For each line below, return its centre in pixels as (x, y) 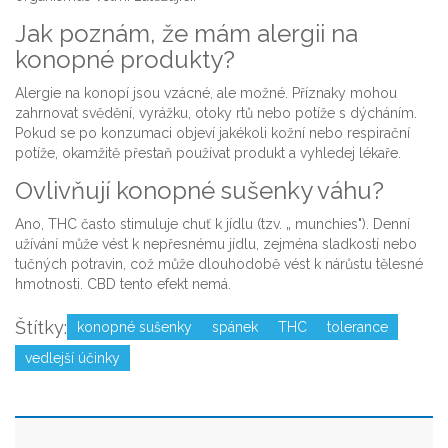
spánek (235, 327)
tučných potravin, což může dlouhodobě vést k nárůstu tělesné (219, 264)
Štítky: (41, 328)
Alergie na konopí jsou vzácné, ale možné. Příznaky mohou (206, 93)
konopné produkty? (125, 60)
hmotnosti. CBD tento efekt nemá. (123, 284)
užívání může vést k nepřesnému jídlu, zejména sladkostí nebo (216, 244)
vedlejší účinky (72, 358)
